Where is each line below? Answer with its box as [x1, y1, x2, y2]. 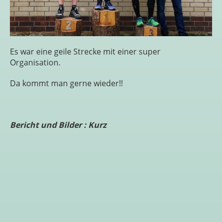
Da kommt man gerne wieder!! [10, 78, 123, 89]
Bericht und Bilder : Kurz [10, 119, 107, 131]
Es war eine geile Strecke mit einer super [10, 46, 161, 57]
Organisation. [10, 57, 60, 68]
